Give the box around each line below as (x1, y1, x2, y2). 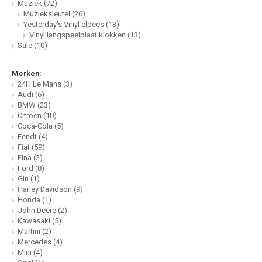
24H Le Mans (18, 78, 63, 90)
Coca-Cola (18, 120, 54, 132)
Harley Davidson (18, 184, 74, 195)
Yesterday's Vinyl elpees (23, 19, 106, 30)
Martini (18, 226, 42, 237)
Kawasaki (18, 215, 52, 227)
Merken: (12, 68, 41, 80)
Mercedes (18, 236, 53, 248)
